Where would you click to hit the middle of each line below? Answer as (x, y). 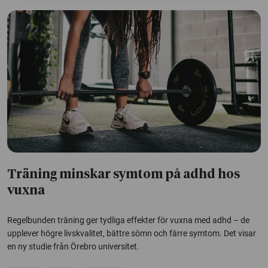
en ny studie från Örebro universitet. (73, 247)
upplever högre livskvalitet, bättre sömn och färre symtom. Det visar (132, 234)
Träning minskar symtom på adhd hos (124, 175)
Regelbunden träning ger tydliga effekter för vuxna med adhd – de (128, 220)
